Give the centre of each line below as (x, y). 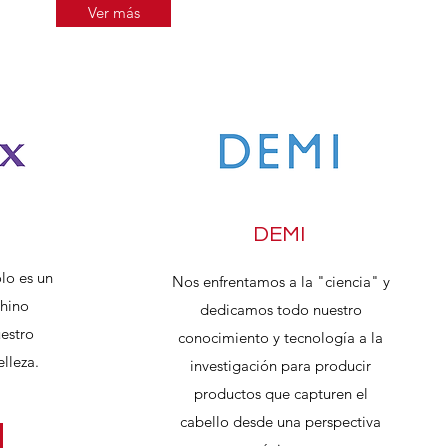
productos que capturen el (280, 393)
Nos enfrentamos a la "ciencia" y (280, 281)
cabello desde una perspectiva (280, 421)
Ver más (113, 12)
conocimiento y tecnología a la (280, 337)
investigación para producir (280, 365)
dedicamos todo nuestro (280, 309)
